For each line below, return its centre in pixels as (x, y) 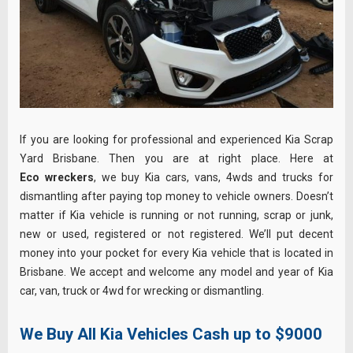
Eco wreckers (57, 177)
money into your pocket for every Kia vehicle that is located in (176, 253)
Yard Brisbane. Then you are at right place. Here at (176, 158)
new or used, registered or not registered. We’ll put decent (176, 234)
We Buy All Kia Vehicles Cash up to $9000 (171, 334)
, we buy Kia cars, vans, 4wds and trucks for (214, 177)
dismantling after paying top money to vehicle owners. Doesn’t (176, 196)
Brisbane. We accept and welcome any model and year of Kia (176, 271)
